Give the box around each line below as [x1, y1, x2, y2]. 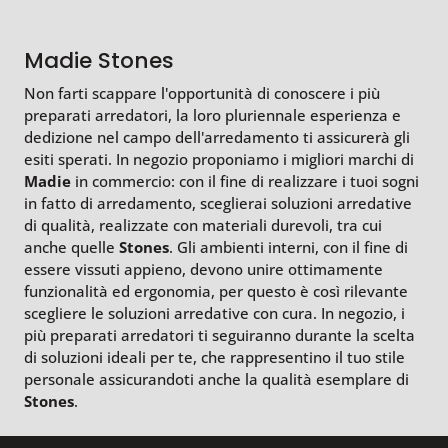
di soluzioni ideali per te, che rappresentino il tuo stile [24, 347, 405, 368]
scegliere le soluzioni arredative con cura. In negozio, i [24, 303, 405, 324]
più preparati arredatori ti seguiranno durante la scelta [24, 325, 415, 346]
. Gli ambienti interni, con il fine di [169, 237, 408, 258]
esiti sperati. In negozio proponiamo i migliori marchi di [24, 149, 414, 170]
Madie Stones [24, 45, 174, 77]
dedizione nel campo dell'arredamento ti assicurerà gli [24, 127, 410, 148]
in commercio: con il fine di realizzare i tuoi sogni [71, 171, 419, 192]
